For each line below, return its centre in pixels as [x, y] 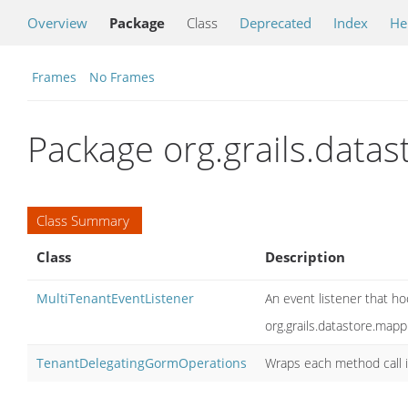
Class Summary [83, 220]
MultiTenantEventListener [115, 298]
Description [305, 256]
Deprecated [275, 23]
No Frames [122, 77]
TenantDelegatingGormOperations [142, 362]
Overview [57, 23]
